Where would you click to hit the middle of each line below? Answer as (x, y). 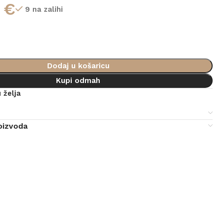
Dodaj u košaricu (78, 66)
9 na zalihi (44, 9)
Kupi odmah (78, 81)
